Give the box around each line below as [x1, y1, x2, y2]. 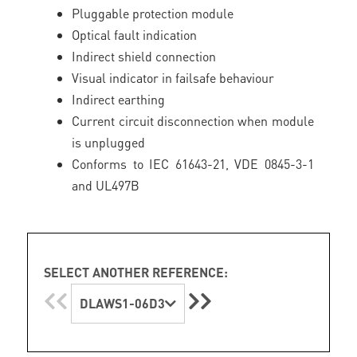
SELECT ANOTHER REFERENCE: [44, 264, 229, 280]
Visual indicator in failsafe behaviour [72, 69, 275, 86]
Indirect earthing [72, 91, 166, 108]
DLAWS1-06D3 [80, 295, 166, 312]
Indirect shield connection [72, 48, 217, 65]
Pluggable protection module [72, 5, 234, 22]
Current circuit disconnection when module [72, 112, 314, 129]
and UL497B [72, 177, 140, 194]
